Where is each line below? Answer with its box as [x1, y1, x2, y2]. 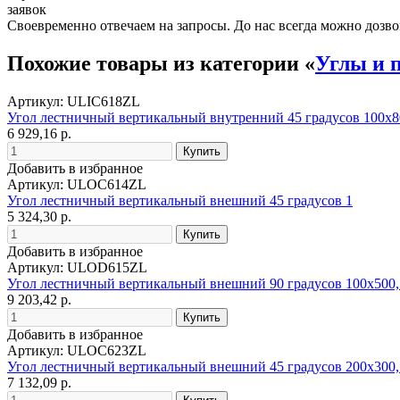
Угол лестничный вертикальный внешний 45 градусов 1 [7, 192, 353, 208]
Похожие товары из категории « [7, 51, 315, 75]
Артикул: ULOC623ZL [7, 342, 146, 358]
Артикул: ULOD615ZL [7, 259, 147, 275]
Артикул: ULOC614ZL [7, 176, 146, 192]
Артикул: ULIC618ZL [7, 93, 140, 109]
